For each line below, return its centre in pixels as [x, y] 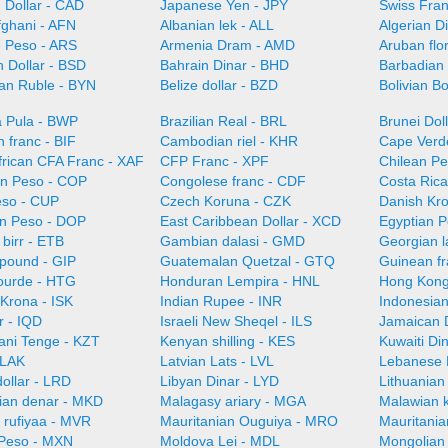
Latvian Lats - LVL [216, 361]
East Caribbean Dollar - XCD [250, 221]
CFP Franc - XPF [214, 161]
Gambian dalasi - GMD [232, 241]
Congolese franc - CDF [232, 181]
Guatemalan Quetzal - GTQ [247, 261]
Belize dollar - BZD [218, 85]
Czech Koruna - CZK [225, 201]
